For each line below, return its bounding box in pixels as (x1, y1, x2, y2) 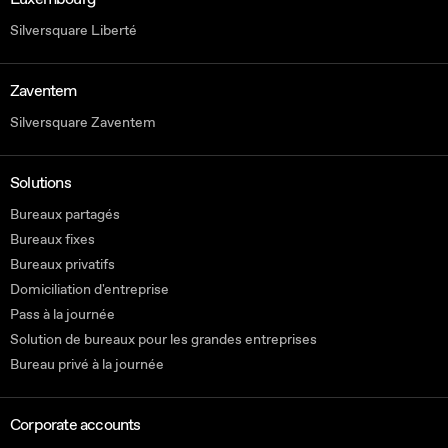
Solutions (10, 173, 71, 194)
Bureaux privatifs (10, 256, 115, 274)
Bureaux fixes (10, 231, 95, 249)
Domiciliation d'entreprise (10, 281, 169, 299)
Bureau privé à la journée (10, 356, 164, 374)
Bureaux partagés (10, 206, 120, 224)
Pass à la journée (10, 306, 115, 324)
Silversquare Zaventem (10, 114, 156, 132)
